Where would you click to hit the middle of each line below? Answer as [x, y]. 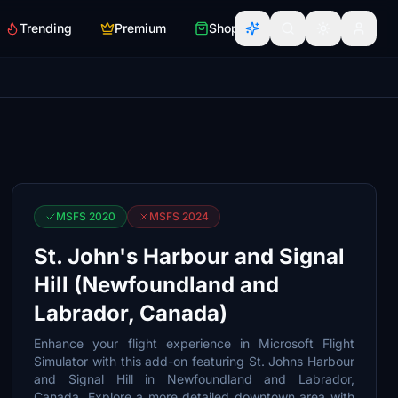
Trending [46, 28]
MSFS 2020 [86, 216]
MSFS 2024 [179, 216]
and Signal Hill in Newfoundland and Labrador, [194, 379]
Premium [140, 28]
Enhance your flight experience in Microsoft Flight [194, 343]
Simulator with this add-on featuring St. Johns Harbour [194, 361]
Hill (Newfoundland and [157, 285]
